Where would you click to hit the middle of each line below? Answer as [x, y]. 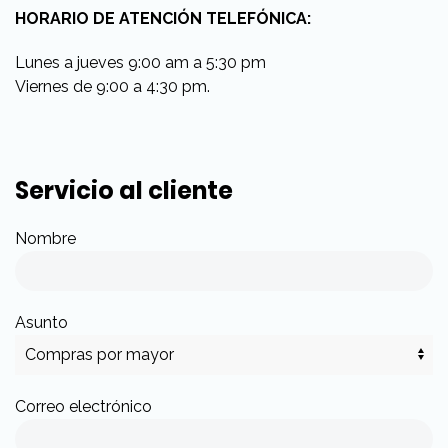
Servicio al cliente [124, 190]
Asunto [41, 322]
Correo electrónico [83, 406]
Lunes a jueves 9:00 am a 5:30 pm [140, 62]
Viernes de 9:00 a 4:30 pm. [112, 86]
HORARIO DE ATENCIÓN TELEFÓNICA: [163, 18]
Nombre [45, 238]
